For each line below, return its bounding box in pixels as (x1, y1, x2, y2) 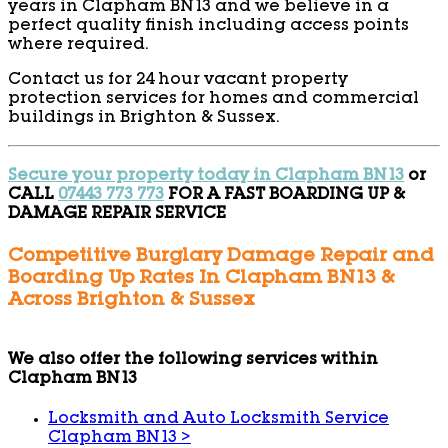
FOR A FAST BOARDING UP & (164, 187, 405, 204)
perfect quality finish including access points (8, 18, 409, 35)
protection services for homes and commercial (8, 91, 419, 108)
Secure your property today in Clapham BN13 (8, 168, 404, 185)
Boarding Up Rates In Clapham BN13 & (8, 270, 395, 289)
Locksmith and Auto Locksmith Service (48, 412, 389, 429)
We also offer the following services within (8, 353, 378, 370)
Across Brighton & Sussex (8, 292, 255, 311)
